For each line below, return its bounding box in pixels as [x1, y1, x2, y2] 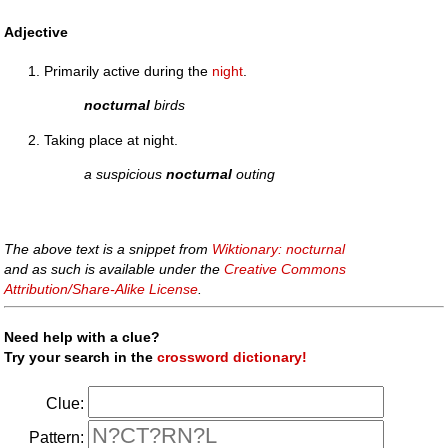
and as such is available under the [4, 260, 225, 277]
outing [232, 166, 276, 183]
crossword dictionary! [157, 348, 308, 365]
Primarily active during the [44, 63, 213, 79]
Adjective [4, 23, 69, 40]
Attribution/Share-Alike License [4, 280, 199, 297]
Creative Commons [224, 260, 347, 277]
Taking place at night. [44, 131, 179, 148]
